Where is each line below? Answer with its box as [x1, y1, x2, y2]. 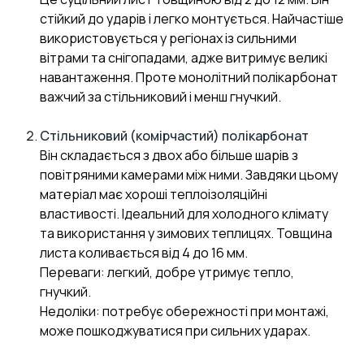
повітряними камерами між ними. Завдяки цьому [40, 166, 338, 184]
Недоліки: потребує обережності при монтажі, [40, 302, 329, 321]
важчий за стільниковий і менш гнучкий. [40, 88, 281, 106]
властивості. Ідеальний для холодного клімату [40, 205, 328, 223]
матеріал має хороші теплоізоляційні [40, 185, 267, 204]
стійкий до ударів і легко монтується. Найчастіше [40, 10, 344, 28]
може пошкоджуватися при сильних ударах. [40, 322, 310, 340]
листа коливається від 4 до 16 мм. [40, 244, 248, 262]
